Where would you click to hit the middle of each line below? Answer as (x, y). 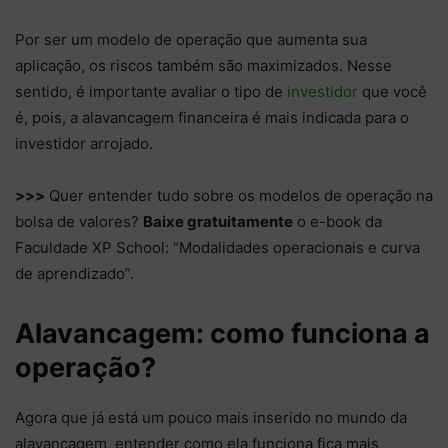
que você (392, 92)
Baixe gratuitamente (218, 222)
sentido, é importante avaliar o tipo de (149, 92)
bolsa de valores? (79, 222)
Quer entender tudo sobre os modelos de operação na (239, 196)
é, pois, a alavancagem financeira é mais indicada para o (212, 118)
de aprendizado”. (74, 274)
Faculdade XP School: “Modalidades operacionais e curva (217, 248)
